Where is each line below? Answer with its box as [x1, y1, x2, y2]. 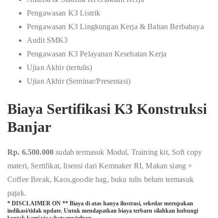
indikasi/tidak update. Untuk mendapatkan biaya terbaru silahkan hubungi [7, 207, 198, 214]
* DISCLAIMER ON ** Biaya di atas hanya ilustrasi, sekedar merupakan [7, 200, 193, 207]
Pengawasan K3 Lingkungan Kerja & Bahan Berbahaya [27, 22, 204, 31]
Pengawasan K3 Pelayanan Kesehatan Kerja [27, 50, 167, 58]
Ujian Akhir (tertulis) [27, 63, 92, 72]
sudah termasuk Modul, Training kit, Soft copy [55, 148, 202, 156]
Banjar [7, 119, 51, 135]
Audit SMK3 [27, 36, 68, 44]
